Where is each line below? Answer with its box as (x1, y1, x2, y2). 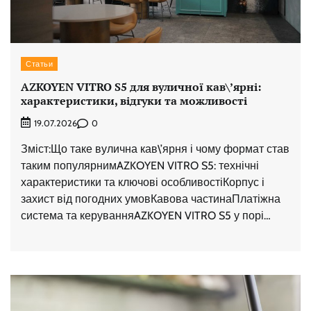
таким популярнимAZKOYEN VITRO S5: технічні (21, 159, 259, 173)
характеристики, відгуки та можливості (21, 92, 247, 108)
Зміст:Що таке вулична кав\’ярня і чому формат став (21, 142, 289, 156)
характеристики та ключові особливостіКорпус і (21, 176, 264, 190)
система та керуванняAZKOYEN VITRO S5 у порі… (21, 209, 271, 223)
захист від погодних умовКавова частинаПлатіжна (21, 192, 280, 206)
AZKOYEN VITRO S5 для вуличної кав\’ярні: (21, 78, 261, 94)
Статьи (26, 58, 53, 69)
